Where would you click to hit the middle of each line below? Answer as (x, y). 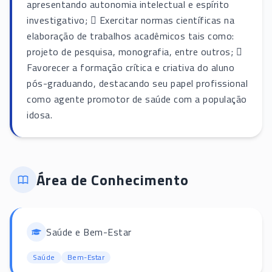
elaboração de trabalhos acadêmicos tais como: (131, 36)
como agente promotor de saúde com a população (137, 99)
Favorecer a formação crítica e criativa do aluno (131, 68)
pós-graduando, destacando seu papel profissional (137, 83)
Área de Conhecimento (113, 180)
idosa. (39, 115)
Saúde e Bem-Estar (89, 232)
